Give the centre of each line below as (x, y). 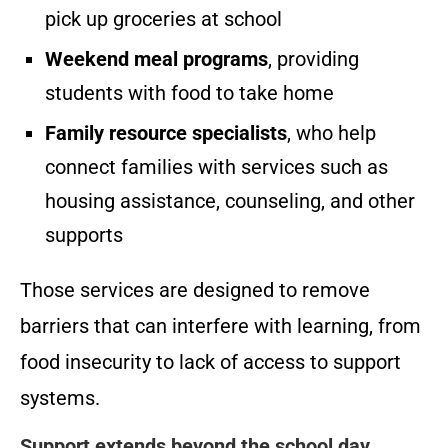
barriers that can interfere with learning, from (220, 326)
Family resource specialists (166, 133)
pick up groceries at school (163, 19)
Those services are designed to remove (195, 290)
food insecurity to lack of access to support (210, 362)
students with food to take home (189, 93)
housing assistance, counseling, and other (230, 201)
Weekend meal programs (156, 59)
